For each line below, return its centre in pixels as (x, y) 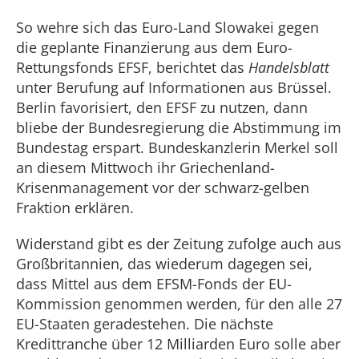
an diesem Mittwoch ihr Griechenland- (145, 167)
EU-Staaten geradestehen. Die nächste (145, 324)
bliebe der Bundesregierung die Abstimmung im (179, 127)
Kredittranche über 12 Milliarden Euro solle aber (178, 344)
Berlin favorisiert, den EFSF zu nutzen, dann (162, 107)
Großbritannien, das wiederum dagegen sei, (164, 264)
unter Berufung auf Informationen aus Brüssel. (174, 87)
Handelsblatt (289, 67)
